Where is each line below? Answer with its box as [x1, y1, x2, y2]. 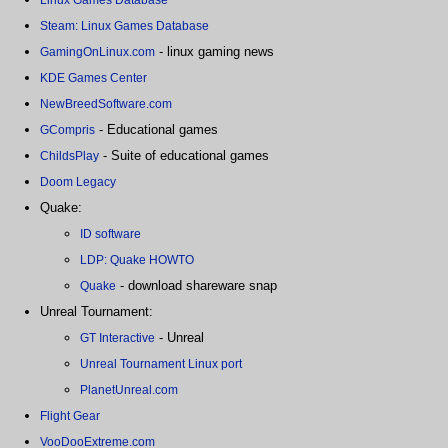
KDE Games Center [40, 70, 147, 85]
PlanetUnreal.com [80, 382, 178, 397]
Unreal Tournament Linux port [80, 356, 242, 371]
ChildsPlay [40, 148, 99, 163]
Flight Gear [40, 408, 100, 423]
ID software [80, 226, 141, 241]
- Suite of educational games [99, 147, 269, 163]
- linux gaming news [155, 43, 274, 59]
